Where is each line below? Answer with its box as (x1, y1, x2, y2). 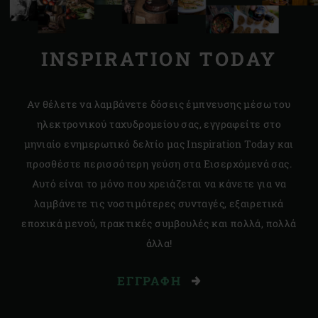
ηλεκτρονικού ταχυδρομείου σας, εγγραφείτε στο (37, 116, 281, 131)
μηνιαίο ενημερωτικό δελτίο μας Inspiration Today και (24, 136, 294, 150)
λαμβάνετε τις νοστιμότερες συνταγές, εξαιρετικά (34, 196, 284, 210)
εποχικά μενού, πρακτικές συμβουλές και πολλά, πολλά (21, 216, 297, 230)
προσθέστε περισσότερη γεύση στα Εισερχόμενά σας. (26, 156, 292, 170)
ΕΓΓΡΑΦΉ (117, 272, 186, 289)
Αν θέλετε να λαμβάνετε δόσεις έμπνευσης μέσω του (27, 97, 291, 111)
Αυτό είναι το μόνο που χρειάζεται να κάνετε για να (31, 176, 287, 190)
